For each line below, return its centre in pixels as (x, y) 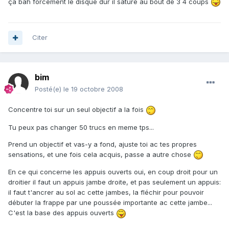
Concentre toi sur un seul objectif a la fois (77, 110)
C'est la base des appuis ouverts (62, 213)
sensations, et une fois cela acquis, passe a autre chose (101, 154)
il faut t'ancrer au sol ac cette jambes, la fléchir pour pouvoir (106, 192)
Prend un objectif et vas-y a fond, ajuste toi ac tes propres (102, 144)
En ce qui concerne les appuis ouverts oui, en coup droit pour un (113, 172)
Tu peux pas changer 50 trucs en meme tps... (81, 127)
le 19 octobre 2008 (93, 89)
